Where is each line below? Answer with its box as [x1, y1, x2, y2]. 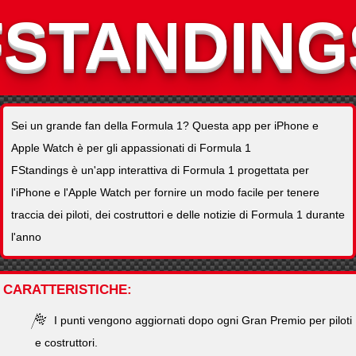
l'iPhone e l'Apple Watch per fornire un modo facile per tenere [11, 186, 319, 199]
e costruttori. [35, 336, 98, 349]
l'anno [11, 230, 41, 243]
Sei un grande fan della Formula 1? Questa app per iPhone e [11, 119, 319, 132]
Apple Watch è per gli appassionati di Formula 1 [11, 141, 251, 154]
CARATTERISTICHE [3, 282, 127, 297]
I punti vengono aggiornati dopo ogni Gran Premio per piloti [51, 314, 352, 327]
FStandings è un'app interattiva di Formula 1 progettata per [11, 164, 309, 176]
